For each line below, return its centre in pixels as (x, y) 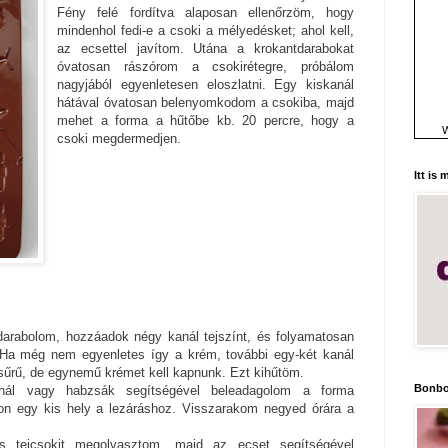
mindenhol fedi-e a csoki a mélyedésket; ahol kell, (205, 31)
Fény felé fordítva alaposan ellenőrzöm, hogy (205, 13)
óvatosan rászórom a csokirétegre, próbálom (205, 67)
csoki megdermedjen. (119, 139)
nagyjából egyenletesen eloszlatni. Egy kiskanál (205, 85)
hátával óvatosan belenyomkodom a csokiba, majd (205, 103)
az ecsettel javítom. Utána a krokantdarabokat (205, 49)
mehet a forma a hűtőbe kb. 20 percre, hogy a (205, 121)
